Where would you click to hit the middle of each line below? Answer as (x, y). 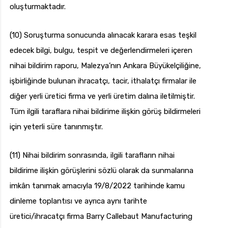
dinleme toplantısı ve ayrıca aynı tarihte (78, 201)
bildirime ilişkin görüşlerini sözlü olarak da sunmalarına (102, 171)
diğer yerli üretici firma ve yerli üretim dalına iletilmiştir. (102, 96)
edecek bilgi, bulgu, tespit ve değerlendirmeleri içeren (101, 51)
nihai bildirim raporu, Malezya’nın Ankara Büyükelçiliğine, (105, 66)
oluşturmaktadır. (38, 7)
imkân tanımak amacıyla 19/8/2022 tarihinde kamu (97, 186)
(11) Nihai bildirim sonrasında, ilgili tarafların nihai (92, 155)
